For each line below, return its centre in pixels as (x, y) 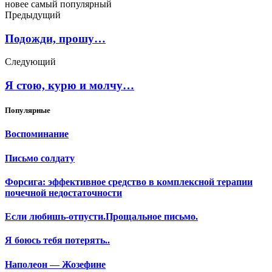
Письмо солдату (40, 158)
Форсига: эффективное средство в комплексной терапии (129, 182)
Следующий (30, 62)
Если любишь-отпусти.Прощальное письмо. (101, 217)
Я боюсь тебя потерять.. (57, 240)
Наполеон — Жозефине (55, 264)
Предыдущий (33, 15)
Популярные (28, 110)
